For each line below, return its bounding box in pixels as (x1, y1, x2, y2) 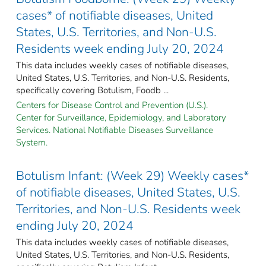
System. (16, 136, 47, 148)
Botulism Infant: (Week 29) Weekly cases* (16, 167, 249, 184)
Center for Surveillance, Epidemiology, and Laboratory (16, 111, 226, 123)
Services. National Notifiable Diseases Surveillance (16, 123, 213, 136)
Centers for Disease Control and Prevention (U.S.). (16, 99, 208, 111)
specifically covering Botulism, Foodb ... (16, 84, 169, 96)
